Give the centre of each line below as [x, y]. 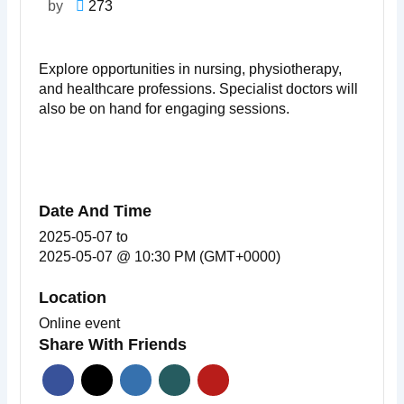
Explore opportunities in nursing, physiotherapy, [191, 69]
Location [73, 298]
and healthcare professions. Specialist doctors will [199, 89]
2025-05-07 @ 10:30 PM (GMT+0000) [160, 257]
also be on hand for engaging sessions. [165, 109]
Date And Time [96, 211]
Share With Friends [113, 345]
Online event [80, 324]
